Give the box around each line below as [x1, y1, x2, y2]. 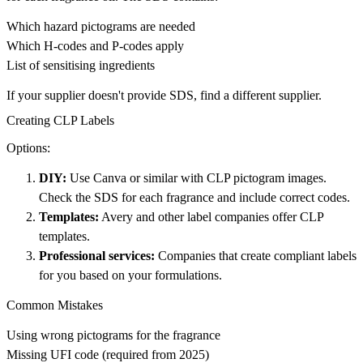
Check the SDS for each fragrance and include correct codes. [39, 190, 350, 205]
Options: [6, 141, 50, 156]
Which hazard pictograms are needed [6, 19, 195, 34]
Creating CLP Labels [6, 113, 114, 128]
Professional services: [39, 249, 155, 263]
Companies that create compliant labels [155, 249, 357, 263]
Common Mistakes [6, 298, 103, 313]
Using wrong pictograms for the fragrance [6, 328, 220, 343]
